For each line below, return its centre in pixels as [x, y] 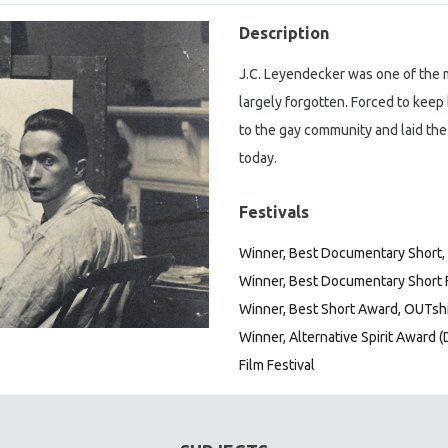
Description [284, 33]
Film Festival [277, 365]
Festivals [274, 212]
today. [258, 158]
